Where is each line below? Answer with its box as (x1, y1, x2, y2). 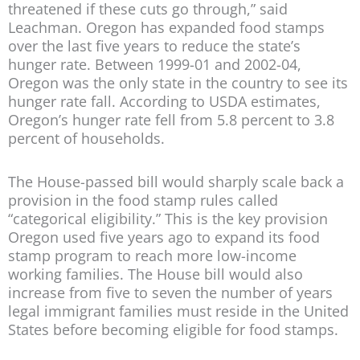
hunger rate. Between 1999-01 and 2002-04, (8, 54, 301, 74)
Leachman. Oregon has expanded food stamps (8, 17, 325, 37)
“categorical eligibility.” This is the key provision (8, 209, 328, 229)
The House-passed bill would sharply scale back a (8, 172, 344, 192)
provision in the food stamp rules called (8, 190, 278, 211)
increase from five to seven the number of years (8, 283, 333, 303)
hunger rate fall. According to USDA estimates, (8, 91, 321, 111)
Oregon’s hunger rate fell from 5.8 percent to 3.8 (8, 109, 334, 129)
